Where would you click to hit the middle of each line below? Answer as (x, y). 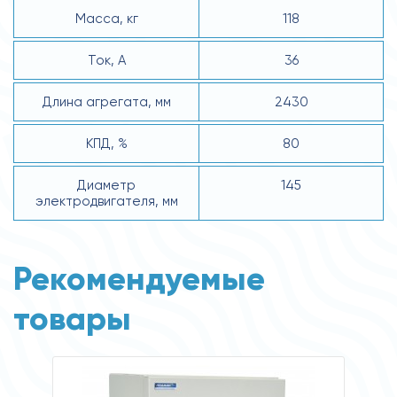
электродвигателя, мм (106, 201)
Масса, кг (106, 18)
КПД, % (106, 143)
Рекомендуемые (139, 278)
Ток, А (106, 60)
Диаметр (106, 185)
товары (72, 318)
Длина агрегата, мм (106, 101)
